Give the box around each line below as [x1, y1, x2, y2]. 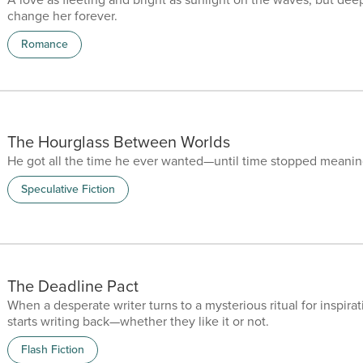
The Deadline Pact [7, 273, 139, 298]
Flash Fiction [21, 340, 84, 358]
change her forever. [7, 6, 117, 25]
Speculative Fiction [21, 181, 115, 199]
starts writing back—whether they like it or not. [7, 311, 269, 331]
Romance [21, 35, 68, 53]
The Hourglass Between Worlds [7, 130, 230, 155]
